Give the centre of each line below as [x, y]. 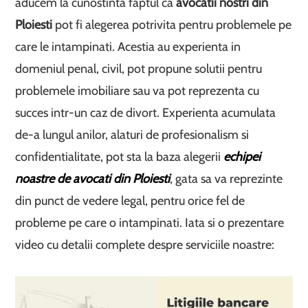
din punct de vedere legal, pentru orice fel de [130, 201]
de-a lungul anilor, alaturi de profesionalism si [132, 135]
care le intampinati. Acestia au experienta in [128, 47]
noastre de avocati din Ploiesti [93, 179]
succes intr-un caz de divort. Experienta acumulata [146, 113]
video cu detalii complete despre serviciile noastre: [145, 245]
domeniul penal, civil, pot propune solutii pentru [139, 69]
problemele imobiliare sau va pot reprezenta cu [137, 91]
